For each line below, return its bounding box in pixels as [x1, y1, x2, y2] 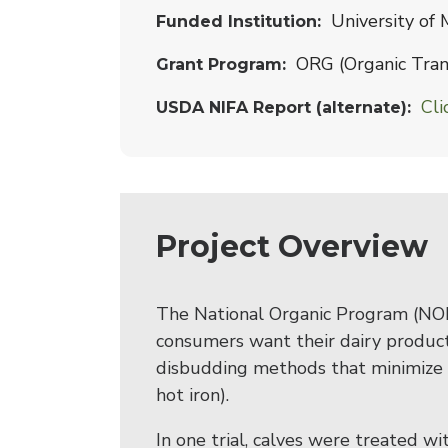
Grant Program [156, 55, 282, 74]
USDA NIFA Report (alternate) [156, 98, 407, 117]
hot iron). [156, 383, 229, 407]
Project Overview [156, 228, 428, 265]
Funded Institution [156, 12, 317, 31]
